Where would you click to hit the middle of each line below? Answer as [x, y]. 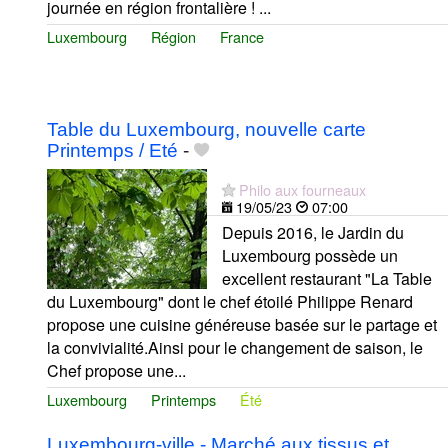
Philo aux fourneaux [302, 190]
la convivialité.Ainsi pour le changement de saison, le [235, 348]
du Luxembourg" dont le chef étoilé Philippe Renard [230, 302]
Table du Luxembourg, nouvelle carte [206, 130]
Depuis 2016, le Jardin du [313, 233]
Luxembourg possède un [310, 256]
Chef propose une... [116, 371]
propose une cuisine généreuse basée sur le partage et [242, 325]
